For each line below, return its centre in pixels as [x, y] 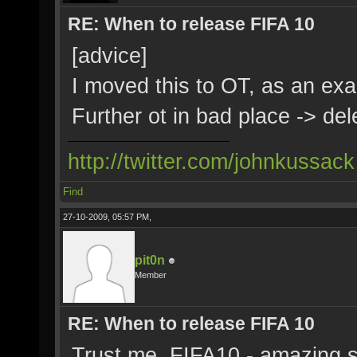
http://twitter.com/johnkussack [211, 161]
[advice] [110, 55]
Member [151, 275]
